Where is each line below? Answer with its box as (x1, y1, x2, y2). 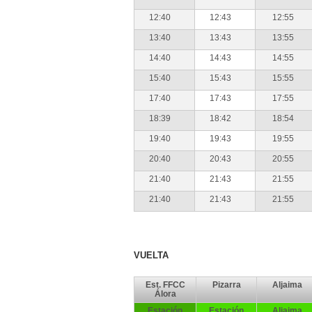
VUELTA (134, 250, 169, 260)
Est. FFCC (145, 280, 185, 290)
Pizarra (212, 280, 241, 290)
